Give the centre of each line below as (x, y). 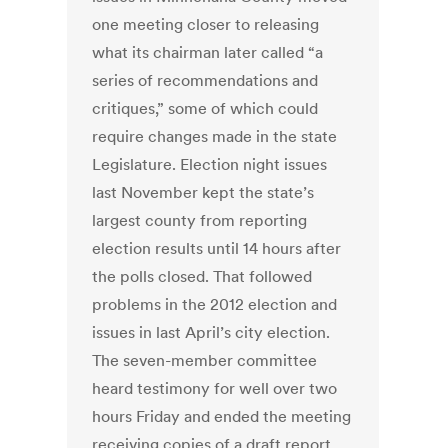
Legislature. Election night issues (210, 164)
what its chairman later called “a (208, 52)
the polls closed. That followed (202, 276)
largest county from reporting (200, 220)
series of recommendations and (205, 80)
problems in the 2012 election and (215, 304)
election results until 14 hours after (217, 248)
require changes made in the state (215, 136)
